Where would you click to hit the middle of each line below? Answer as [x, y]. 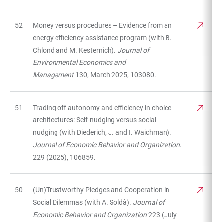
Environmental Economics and [79, 62]
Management [54, 75]
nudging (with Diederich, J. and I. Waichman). [102, 132]
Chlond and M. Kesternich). [75, 50]
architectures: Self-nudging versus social [94, 120]
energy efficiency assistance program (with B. [102, 37]
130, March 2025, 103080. [116, 75]
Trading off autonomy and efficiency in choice [102, 107]
